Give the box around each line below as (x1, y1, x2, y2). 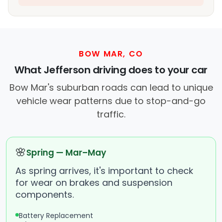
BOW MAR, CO (79, 48, 143, 60)
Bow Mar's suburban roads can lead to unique (9, 81, 213, 94)
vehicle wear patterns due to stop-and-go (16, 95, 206, 108)
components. (15, 188, 74, 201)
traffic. (97, 108, 125, 121)
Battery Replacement (19, 211, 93, 221)
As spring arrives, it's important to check (15, 165, 193, 177)
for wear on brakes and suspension (15, 176, 172, 189)
